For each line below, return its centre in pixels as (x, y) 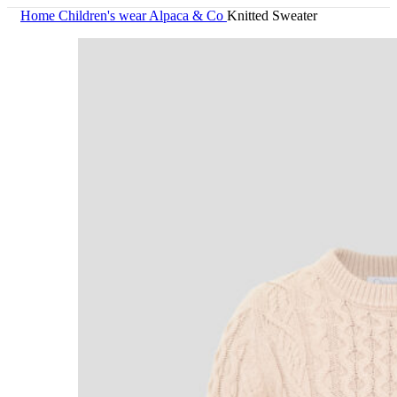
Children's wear (104, 15)
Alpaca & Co (188, 15)
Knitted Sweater (272, 15)
